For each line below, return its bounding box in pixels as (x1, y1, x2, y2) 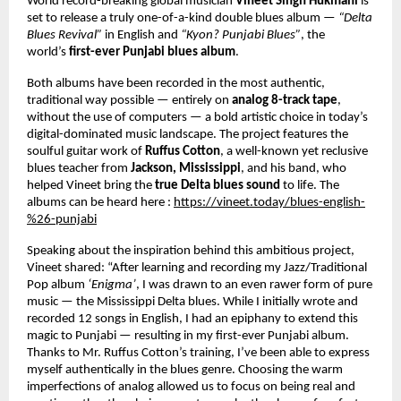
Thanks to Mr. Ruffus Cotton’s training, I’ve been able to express (27, 346, 370, 360)
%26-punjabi (27, 212, 97, 226)
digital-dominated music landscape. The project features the (27, 127, 348, 141)
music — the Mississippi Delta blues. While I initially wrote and (27, 294, 358, 309)
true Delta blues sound (155, 178, 283, 192)
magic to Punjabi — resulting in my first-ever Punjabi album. (27, 328, 349, 343)
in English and (105, 28, 181, 42)
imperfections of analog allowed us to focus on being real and (27, 380, 355, 394)
